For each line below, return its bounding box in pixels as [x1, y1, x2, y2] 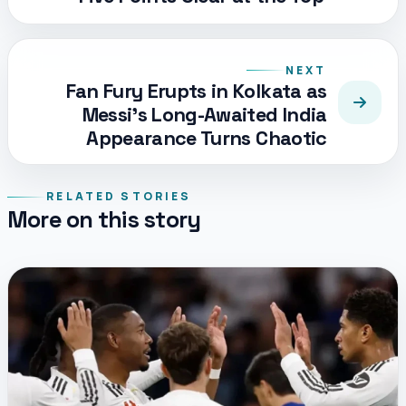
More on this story [7, 205, 201, 235]
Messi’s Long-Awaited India [82, 101, 327, 127]
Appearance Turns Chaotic [86, 125, 327, 150]
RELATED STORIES [46, 188, 192, 205]
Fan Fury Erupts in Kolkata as [65, 78, 327, 103]
